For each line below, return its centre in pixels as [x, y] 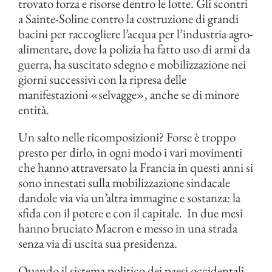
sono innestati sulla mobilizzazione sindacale [124, 182]
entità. [34, 110]
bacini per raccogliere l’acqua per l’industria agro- [136, 34]
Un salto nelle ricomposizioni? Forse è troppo [127, 137]
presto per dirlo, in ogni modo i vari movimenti [130, 152]
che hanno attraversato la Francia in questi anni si [136, 167]
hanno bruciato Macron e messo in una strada [128, 228]
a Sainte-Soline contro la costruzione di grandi [128, 19]
